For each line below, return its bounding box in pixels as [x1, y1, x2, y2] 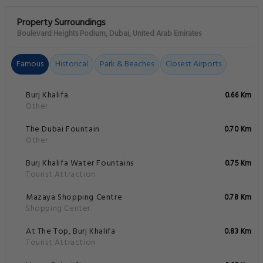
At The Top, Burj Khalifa [26, 224, 116, 238]
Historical [55, 57, 88, 71]
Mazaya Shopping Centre [26, 190, 123, 204]
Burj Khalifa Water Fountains [26, 156, 134, 170]
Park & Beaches [100, 57, 154, 71]
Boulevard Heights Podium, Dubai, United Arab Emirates [17, 27, 201, 40]
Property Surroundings [17, 15, 106, 31]
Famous [16, 57, 43, 71]
